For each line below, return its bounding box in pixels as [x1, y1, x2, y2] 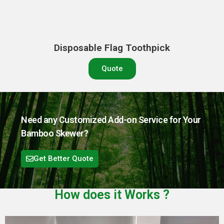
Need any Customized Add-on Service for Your [21, 114, 201, 125]
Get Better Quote [33, 154, 93, 163]
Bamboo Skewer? [21, 128, 88, 138]
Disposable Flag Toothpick [54, 42, 170, 53]
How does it [54, 187, 124, 202]
